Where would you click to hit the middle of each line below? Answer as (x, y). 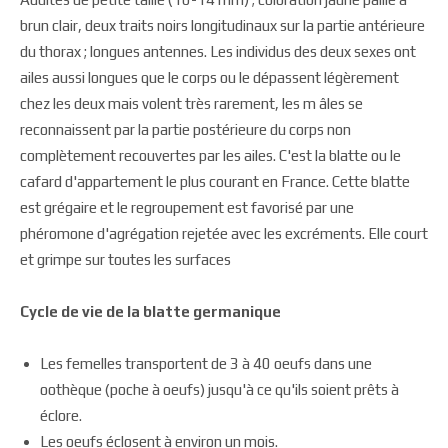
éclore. (61, 415)
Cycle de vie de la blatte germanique (150, 311)
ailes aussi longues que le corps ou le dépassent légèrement (209, 77)
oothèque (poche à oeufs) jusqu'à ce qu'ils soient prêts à (219, 389)
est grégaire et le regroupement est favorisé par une (187, 207)
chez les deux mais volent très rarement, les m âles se (191, 103)
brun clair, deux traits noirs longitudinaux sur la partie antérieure (222, 25)
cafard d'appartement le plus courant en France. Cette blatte (215, 181)
